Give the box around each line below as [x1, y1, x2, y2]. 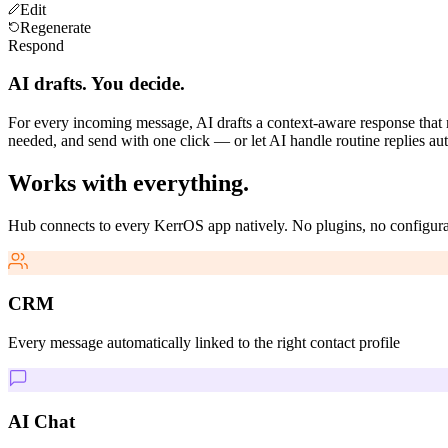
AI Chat [8, 410, 75, 432]
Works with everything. [8, 169, 249, 196]
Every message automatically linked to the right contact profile [8, 334, 400, 352]
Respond [8, 36, 64, 54]
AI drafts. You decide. [8, 73, 185, 95]
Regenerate [20, 18, 91, 36]
